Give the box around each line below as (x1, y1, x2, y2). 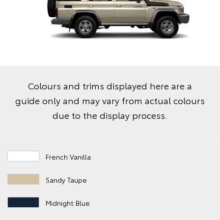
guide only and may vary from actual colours (15, 93, 205, 107)
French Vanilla (46, 151, 91, 162)
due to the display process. (53, 108, 167, 121)
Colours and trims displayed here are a (28, 79, 192, 92)
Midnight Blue (46, 197, 90, 208)
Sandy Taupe (46, 174, 87, 185)
